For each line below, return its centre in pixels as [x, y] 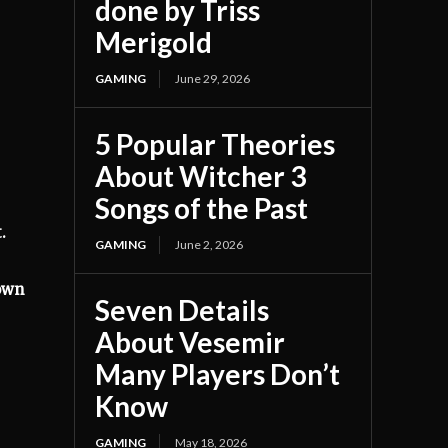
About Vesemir [190, 341]
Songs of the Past [202, 207]
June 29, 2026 [213, 78]
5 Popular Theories [215, 143]
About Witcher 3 [201, 175]
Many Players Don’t [218, 373]
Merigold [154, 41]
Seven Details [182, 309]
